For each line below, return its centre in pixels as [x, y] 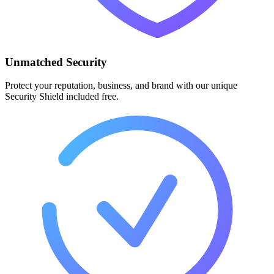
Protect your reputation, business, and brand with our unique [121, 86]
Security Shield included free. [62, 97]
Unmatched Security [56, 62]
